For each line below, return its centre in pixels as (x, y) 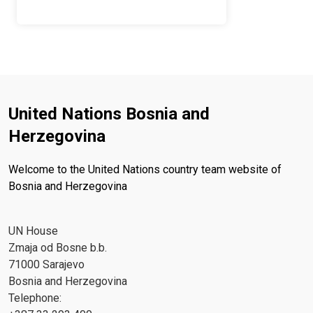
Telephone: (35, 298)
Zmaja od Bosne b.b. (58, 248)
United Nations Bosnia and (109, 114)
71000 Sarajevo (46, 265)
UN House (33, 231)
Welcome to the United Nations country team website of (145, 170)
